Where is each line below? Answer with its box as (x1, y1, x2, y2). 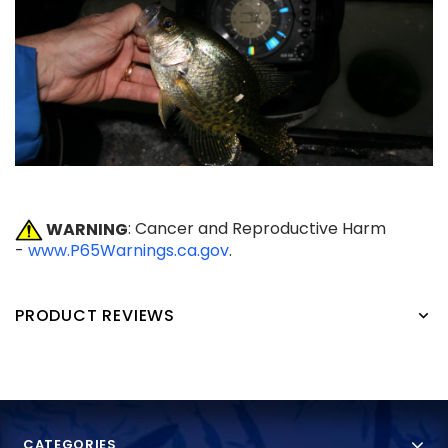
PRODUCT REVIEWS (15, 304, 175, 328)
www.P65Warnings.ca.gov (28, 239, 229, 263)
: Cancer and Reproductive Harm (128, 217, 386, 241)
